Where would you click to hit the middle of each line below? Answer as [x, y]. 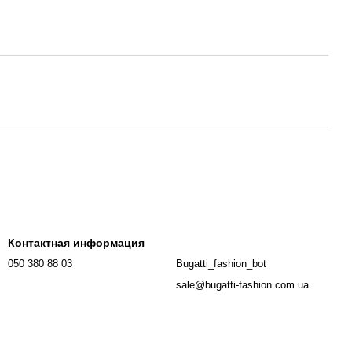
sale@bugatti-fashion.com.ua [242, 285]
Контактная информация [76, 243]
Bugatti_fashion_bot [221, 264]
